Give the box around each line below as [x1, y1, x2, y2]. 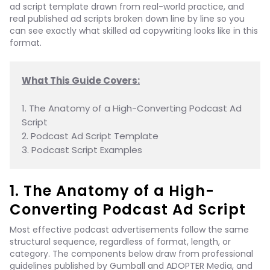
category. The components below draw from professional [10, 248, 253, 260]
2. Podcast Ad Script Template [22, 130, 159, 142]
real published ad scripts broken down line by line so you [10, 13, 245, 25]
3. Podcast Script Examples [22, 143, 142, 156]
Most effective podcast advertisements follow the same [10, 224, 249, 236]
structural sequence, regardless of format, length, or [10, 236, 231, 248]
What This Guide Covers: [22, 74, 140, 87]
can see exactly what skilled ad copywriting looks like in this [10, 25, 258, 37]
